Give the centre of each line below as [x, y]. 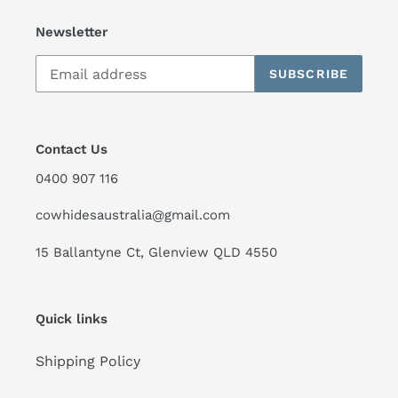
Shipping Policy [88, 362]
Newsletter [72, 32]
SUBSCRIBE [308, 73]
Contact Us [72, 150]
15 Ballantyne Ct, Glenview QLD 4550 [156, 252]
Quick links [72, 318]
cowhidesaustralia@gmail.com [133, 215]
